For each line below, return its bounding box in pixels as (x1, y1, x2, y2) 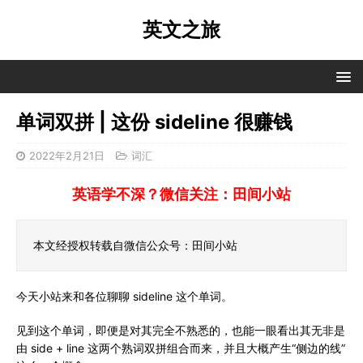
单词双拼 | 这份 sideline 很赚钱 (16, 110, 293, 134)
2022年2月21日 (29, 149, 105, 162)
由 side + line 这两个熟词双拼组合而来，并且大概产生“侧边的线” (16, 341, 345, 355)
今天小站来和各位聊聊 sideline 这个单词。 (16, 289, 233, 303)
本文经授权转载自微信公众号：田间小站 (33, 239, 237, 252)
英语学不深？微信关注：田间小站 (72, 186, 291, 203)
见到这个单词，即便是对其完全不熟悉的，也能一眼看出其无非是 (16, 323, 345, 337)
